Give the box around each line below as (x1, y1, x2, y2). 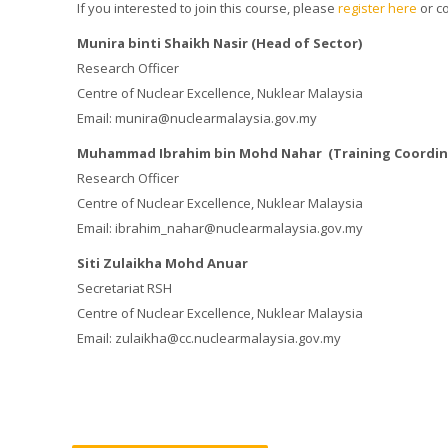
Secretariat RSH (77, 278, 173, 297)
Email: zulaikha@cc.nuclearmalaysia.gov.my (77, 328, 342, 347)
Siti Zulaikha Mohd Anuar (77, 253, 249, 272)
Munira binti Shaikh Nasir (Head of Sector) (77, 33, 366, 52)
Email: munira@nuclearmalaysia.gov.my (77, 108, 318, 127)
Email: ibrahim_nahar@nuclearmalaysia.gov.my (77, 218, 364, 237)
